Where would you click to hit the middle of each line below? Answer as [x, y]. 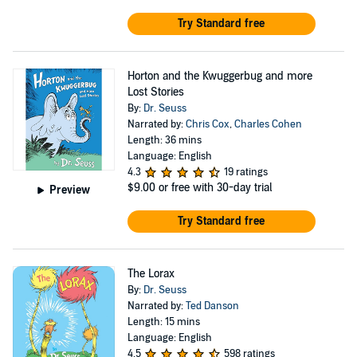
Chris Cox [207, 124]
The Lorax [151, 274]
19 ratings [245, 172]
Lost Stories [155, 92]
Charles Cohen [268, 124]
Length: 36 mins [164, 140]
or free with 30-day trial [215, 188]
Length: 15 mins [163, 322]
